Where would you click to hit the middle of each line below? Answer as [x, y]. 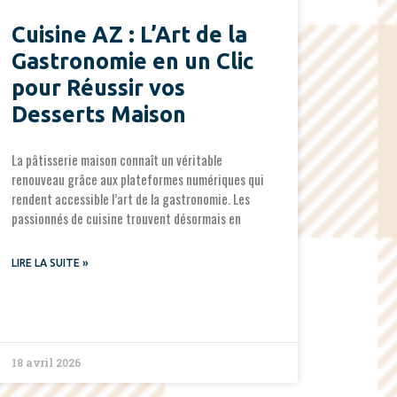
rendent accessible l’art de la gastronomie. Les [130, 199]
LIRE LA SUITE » [50, 263]
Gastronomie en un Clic [132, 62]
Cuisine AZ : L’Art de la [129, 35]
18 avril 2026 [46, 363]
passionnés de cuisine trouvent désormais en [126, 218]
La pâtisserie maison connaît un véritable [117, 160]
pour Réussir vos [98, 88]
